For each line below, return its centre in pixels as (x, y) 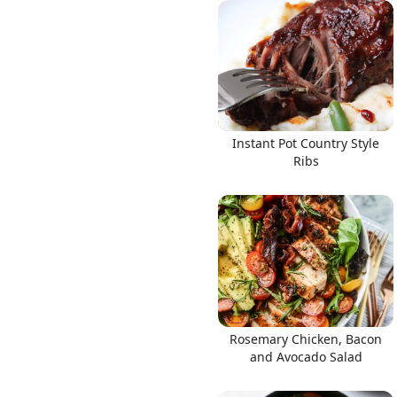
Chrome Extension (136, 200)
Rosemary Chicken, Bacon (306, 339)
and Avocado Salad (306, 356)
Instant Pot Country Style (306, 143)
